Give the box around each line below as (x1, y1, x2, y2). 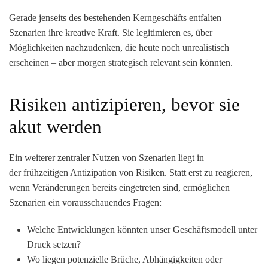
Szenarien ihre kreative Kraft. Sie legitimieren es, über (9, 27, 212, 38)
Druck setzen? (27, 239, 81, 249)
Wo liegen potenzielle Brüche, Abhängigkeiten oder (27, 254, 222, 264)
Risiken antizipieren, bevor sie (9, 94, 240, 115)
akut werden (9, 116, 102, 137)
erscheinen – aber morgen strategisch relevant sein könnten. (9, 57, 233, 68)
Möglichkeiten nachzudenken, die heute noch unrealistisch (9, 42, 229, 53)
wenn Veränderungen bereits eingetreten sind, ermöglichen (9, 182, 230, 193)
